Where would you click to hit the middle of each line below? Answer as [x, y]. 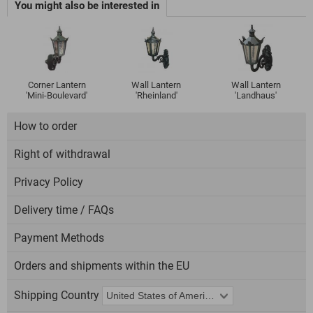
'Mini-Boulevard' [57, 96]
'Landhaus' [256, 96]
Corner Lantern [57, 85]
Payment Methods [59, 238]
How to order [45, 126]
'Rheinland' [156, 96]
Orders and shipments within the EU [102, 266]
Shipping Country [57, 296]
